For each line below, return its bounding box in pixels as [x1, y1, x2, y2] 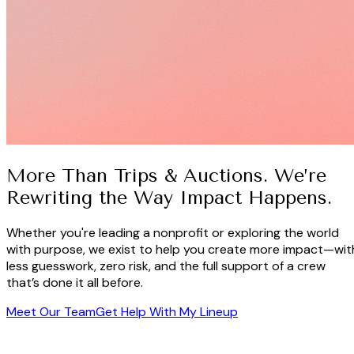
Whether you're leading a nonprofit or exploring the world [6, 224, 339, 241]
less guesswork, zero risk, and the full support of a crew [6, 257, 326, 274]
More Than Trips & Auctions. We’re [6, 164, 326, 186]
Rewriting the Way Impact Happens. [6, 186, 332, 209]
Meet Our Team [6, 303, 96, 320]
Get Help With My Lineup [96, 303, 238, 320]
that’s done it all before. [6, 273, 143, 291]
